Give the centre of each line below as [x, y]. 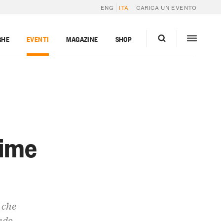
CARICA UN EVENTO [166, 7]
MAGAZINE [82, 38]
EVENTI [38, 38]
